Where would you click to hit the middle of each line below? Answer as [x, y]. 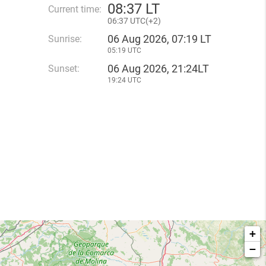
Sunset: [64, 69]
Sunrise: [65, 39]
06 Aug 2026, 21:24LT [158, 69]
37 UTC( [134, 21]
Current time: [75, 9]
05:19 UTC [124, 50]
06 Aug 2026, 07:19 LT [159, 39]
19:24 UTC [124, 80]
